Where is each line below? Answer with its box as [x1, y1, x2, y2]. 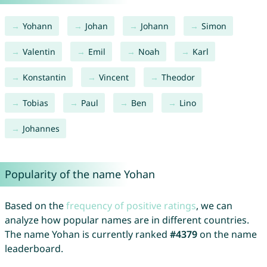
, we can [195, 199, 232, 213]
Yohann [22, 20, 52, 32]
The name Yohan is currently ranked [4, 228, 170, 241]
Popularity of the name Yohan [4, 167, 155, 182]
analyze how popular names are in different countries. [4, 213, 249, 227]
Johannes [22, 123, 60, 135]
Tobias [22, 97, 48, 109]
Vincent [98, 72, 129, 83]
